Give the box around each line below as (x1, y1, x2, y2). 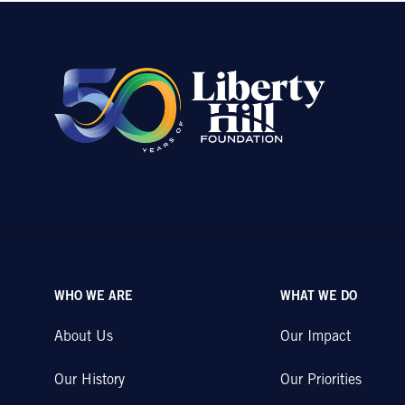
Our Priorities (279, 373, 362, 388)
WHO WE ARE (54, 291, 133, 304)
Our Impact (279, 330, 351, 344)
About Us (54, 330, 113, 344)
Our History (54, 373, 125, 388)
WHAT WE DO (279, 291, 357, 304)
